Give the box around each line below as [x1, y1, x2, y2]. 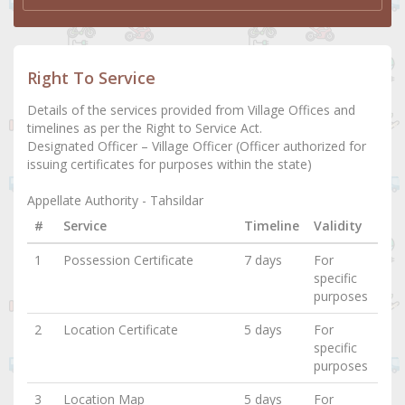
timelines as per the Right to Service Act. [27, 119, 262, 137]
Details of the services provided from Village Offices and [27, 101, 355, 119]
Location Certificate [63, 321, 178, 339]
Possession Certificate [63, 251, 193, 269]
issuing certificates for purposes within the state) [27, 155, 312, 174]
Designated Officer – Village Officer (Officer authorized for [27, 137, 366, 155]
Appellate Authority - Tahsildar [27, 192, 203, 210]
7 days [244, 251, 282, 269]
